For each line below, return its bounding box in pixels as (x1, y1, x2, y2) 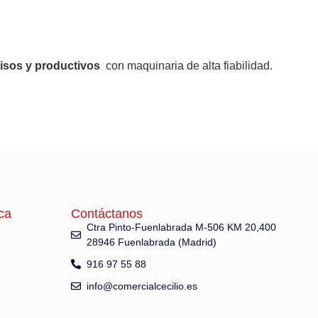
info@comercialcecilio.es (87, 280, 198, 292)
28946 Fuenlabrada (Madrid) (87, 236, 217, 248)
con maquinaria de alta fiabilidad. (100, 60, 275, 72)
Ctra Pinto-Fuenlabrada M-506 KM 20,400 (87, 221, 277, 233)
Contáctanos (70, 206, 143, 221)
